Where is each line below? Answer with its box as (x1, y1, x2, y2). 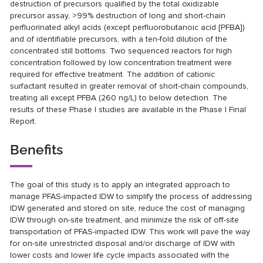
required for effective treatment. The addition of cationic (10, 69, 215, 79)
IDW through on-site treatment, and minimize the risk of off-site (10, 214, 240, 225)
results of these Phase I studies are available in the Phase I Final (10, 104, 247, 114)
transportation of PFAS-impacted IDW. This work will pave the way (10, 226, 251, 237)
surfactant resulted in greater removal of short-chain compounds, (10, 80, 249, 91)
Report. (10, 116, 37, 126)
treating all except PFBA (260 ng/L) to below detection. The (10, 92, 228, 103)
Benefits (10, 141, 63, 158)
